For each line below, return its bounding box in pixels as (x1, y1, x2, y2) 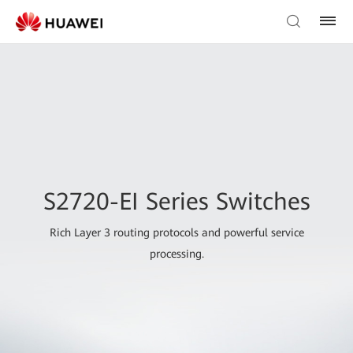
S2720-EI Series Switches (43, 188, 310, 216)
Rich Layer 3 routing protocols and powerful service (49, 226, 304, 240)
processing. (149, 247, 204, 261)
